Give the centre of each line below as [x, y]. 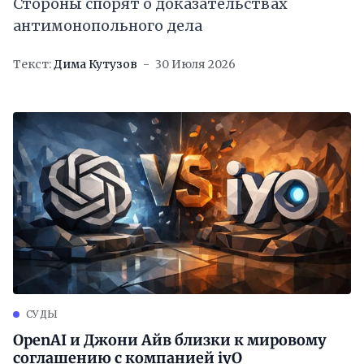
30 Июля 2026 [195, 65]
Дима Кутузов [95, 65]
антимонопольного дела [108, 26]
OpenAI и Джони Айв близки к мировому [170, 340]
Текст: [32, 65]
